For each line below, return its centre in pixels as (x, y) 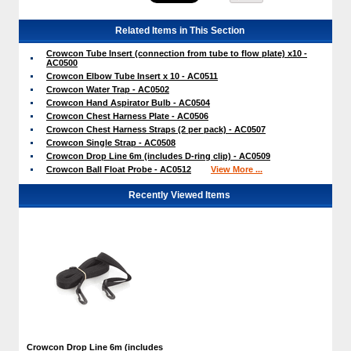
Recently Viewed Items (179, 195)
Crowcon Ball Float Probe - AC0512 (119, 169)
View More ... (237, 169)
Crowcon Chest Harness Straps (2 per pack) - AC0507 (156, 129)
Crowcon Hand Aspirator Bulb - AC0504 (128, 102)
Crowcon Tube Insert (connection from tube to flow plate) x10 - (177, 53)
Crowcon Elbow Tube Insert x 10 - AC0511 (132, 76)
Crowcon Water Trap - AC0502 (108, 89)
